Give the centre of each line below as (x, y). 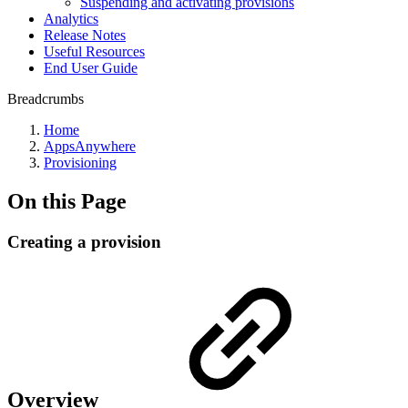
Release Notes (85, 35)
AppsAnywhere (90, 146)
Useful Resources (94, 51)
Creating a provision (84, 241)
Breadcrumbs (46, 98)
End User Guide (91, 67)
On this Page (67, 201)
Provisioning (80, 162)
